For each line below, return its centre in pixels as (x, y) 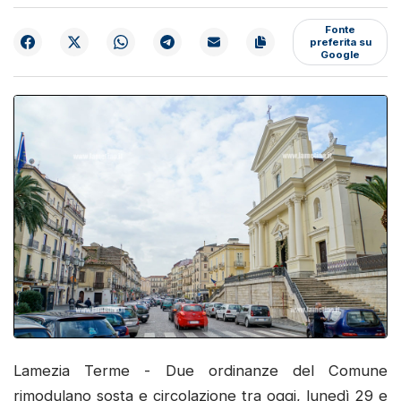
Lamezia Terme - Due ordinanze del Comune (200, 371)
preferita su (340, 42)
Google (340, 54)
